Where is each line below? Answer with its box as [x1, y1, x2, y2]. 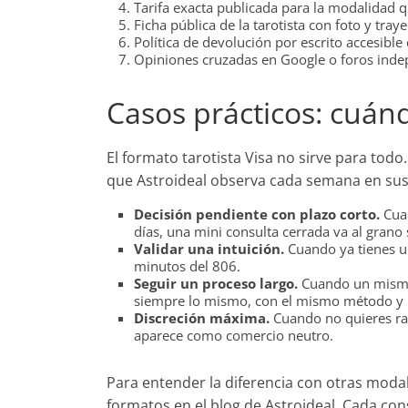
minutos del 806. [134, 257, 240, 275]
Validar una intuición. [134, 240, 284, 258]
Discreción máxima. [134, 309, 270, 327]
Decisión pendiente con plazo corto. [134, 205, 380, 223]
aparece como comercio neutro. [134, 326, 333, 344]
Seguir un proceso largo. [134, 274, 298, 292]
